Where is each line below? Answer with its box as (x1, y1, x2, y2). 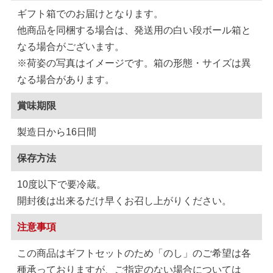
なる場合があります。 (17, 74, 115, 85)
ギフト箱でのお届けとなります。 (17, 8, 163, 19)
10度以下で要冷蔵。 (17, 179, 106, 190)
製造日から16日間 (17, 126, 96, 137)
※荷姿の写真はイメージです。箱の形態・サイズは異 (17, 57, 251, 68)
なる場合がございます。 (17, 41, 124, 52)
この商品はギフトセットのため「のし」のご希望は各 (17, 247, 251, 258)
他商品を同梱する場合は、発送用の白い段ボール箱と (17, 24, 251, 35)
